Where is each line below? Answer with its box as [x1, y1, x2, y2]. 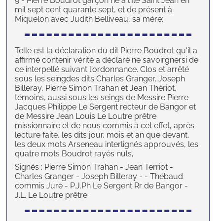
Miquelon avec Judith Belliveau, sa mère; [15, 14, 164, 24]
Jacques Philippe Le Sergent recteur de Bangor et [15, 102, 196, 112]
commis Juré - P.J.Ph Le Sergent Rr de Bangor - [15, 181, 188, 191]
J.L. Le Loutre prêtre [15, 190, 88, 200]
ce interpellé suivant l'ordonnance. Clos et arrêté [15, 65, 189, 74]
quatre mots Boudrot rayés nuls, [15, 149, 134, 159]
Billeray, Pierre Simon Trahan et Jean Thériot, [15, 83, 177, 93]
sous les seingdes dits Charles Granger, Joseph [15, 74, 185, 84]
